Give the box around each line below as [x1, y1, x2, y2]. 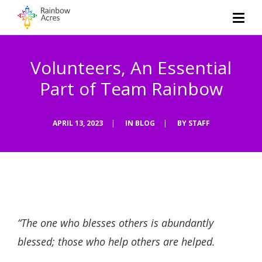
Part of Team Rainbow [39, 77, 223, 101]
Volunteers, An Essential [30, 56, 232, 80]
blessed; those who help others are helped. [18, 235, 215, 249]
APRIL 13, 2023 [52, 118, 103, 128]
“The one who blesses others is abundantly [18, 216, 213, 230]
